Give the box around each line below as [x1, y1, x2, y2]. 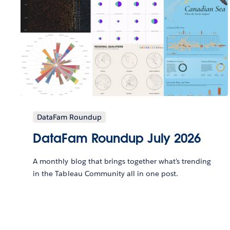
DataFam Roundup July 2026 [33, 130, 201, 146]
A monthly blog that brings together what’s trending [33, 156, 212, 166]
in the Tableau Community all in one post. [33, 168, 179, 178]
